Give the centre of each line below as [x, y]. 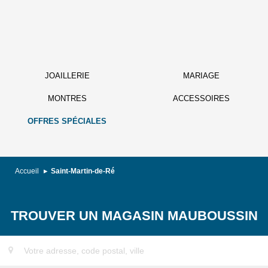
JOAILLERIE [67, 76]
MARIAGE [201, 76]
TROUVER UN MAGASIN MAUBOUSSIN [134, 216]
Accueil [28, 171]
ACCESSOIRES [201, 98]
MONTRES [67, 98]
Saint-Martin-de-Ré [83, 171]
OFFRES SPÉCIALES [67, 121]
